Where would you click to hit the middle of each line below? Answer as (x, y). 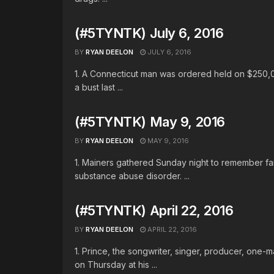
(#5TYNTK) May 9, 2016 (150, 122)
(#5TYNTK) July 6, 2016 (149, 33)
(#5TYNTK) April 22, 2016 (154, 210)
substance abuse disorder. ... (132, 176)
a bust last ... (99, 87)
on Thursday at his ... (116, 265)
